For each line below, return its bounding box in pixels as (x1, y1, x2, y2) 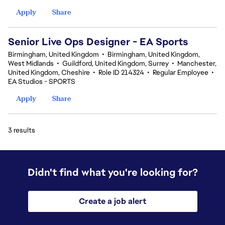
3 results (8, 126, 35, 135)
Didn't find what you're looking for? (27, 166, 198, 179)
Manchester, (177, 59, 216, 68)
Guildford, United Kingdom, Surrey (62, 59, 169, 68)
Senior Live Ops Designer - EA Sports (8, 35, 188, 48)
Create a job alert (79, 196, 146, 206)
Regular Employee (153, 68, 208, 77)
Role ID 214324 (98, 68, 144, 77)
